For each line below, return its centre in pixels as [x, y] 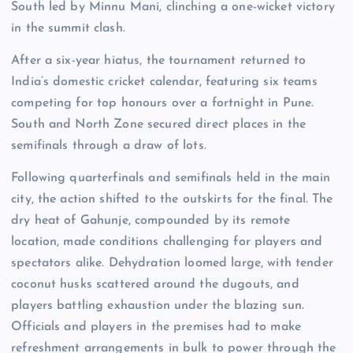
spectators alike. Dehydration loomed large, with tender [172, 263]
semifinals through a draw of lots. [109, 145]
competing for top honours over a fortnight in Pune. [163, 103]
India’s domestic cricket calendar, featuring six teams [164, 82]
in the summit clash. [68, 28]
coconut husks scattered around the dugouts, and [155, 284]
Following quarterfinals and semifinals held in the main [171, 178]
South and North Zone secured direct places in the [158, 124]
